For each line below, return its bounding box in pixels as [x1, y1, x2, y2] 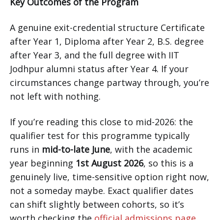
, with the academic [110, 143, 192, 156]
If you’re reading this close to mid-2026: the [10, 116, 193, 128]
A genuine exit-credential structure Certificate [10, 22, 205, 34]
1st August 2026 [76, 157, 143, 169]
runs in [10, 143, 42, 156]
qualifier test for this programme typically [10, 130, 190, 142]
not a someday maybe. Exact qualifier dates [10, 185, 193, 197]
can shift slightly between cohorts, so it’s [10, 198, 184, 211]
